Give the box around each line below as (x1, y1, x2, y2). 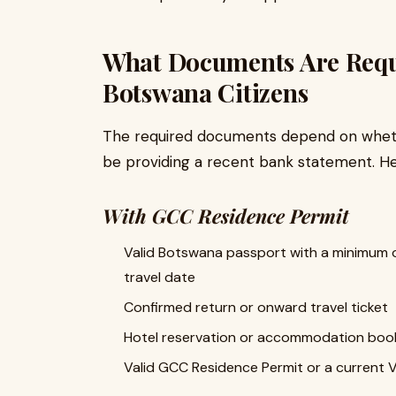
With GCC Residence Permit (103, 202, 349, 229)
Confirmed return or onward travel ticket (124, 298, 388, 316)
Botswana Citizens (103, 76, 308, 109)
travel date (124, 268, 195, 286)
